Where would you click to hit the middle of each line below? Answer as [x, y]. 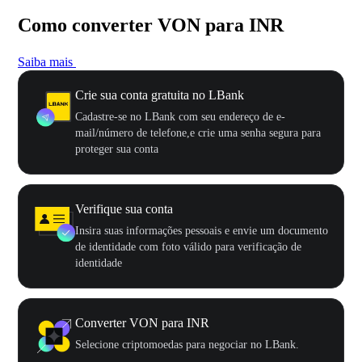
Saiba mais [45, 61]
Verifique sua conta [124, 208]
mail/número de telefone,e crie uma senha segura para [198, 133]
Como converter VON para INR [151, 25]
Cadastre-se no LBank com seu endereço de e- [180, 116]
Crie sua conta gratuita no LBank [160, 95]
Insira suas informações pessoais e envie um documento [202, 230]
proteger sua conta [117, 149]
